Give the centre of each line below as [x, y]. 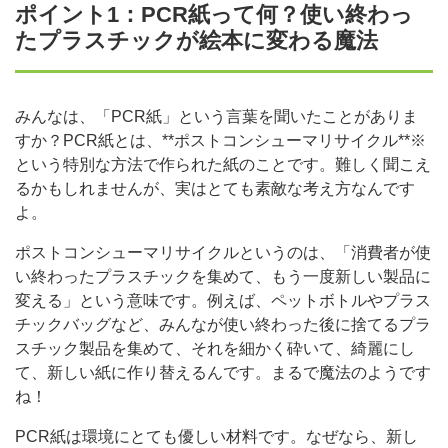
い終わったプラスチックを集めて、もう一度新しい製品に [223, 276]
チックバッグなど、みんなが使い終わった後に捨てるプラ [223, 324]
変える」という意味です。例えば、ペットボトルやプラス [223, 300]
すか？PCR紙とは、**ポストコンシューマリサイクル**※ [220, 140]
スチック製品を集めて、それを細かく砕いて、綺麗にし [215, 348]
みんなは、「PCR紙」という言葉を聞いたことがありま [216, 116]
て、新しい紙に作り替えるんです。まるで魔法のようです [223, 372]
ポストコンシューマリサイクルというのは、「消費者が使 [223, 252]
